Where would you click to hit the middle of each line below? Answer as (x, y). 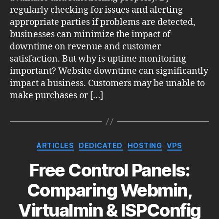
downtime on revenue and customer (85, 47)
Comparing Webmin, (109, 190)
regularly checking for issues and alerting (96, 10)
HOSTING (145, 146)
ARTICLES (55, 146)
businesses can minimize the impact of (90, 35)
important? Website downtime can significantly (109, 71)
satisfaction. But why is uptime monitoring (98, 59)
